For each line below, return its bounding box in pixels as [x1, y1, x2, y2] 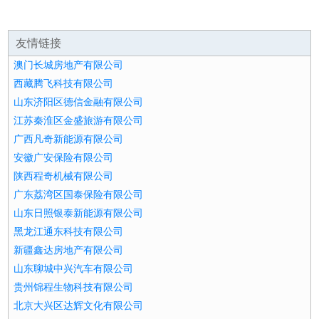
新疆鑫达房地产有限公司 [14, 245, 124, 256]
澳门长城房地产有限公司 [14, 60, 124, 70]
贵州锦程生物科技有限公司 [14, 282, 134, 293]
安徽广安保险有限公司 [14, 152, 114, 163]
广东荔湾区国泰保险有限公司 [14, 189, 144, 200]
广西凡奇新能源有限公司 [14, 134, 124, 145]
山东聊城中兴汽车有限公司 [14, 263, 134, 274]
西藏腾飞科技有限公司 [14, 78, 114, 89]
